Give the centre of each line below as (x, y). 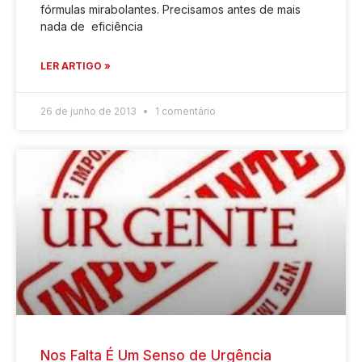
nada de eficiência (92, 26)
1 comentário (184, 111)
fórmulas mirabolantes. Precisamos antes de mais (170, 9)
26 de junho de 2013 (90, 111)
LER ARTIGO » (76, 65)
